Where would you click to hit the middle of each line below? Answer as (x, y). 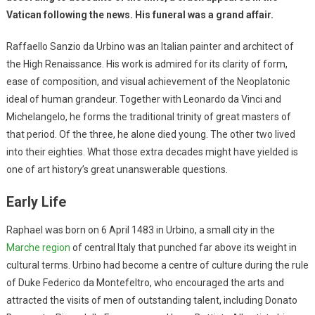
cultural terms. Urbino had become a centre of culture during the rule (157, 265)
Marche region (38, 248)
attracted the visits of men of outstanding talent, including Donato (152, 301)
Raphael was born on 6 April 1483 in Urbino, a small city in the (140, 230)
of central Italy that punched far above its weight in (183, 248)
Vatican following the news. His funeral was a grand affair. (140, 15)
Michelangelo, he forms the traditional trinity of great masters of (148, 117)
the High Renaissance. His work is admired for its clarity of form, (147, 64)
